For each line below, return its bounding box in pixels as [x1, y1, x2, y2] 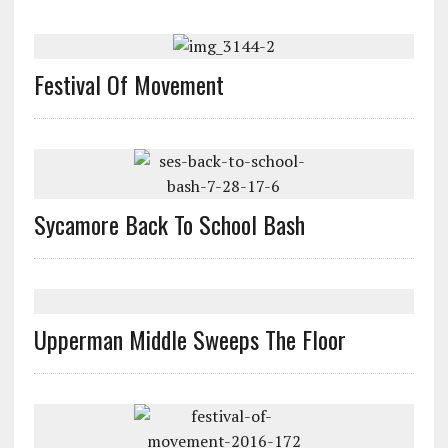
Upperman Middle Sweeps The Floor [33, 321, 346, 358]
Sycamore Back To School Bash [33, 206, 305, 243]
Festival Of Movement [33, 66, 224, 103]
